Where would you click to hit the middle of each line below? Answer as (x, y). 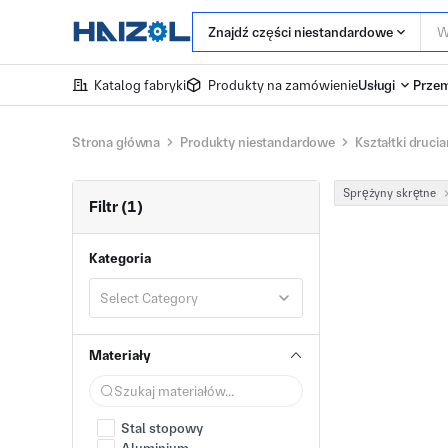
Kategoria (120, 258)
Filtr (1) (116, 206)
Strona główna (116, 142)
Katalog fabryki (140, 85)
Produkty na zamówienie (283, 85)
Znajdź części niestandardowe (300, 32)
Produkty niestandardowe (257, 142)
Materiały (120, 355)
